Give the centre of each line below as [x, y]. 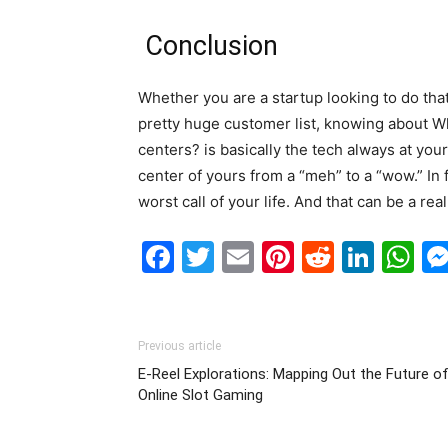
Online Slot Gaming [200, 395]
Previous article [179, 346]
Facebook [248, 256]
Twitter [268, 256]
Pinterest [362, 256]
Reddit [383, 256]
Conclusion [211, 46]
